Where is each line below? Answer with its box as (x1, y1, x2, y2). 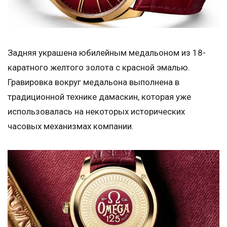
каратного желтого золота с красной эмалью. (8, 62, 190, 73)
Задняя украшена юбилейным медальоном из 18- (8, 48, 206, 58)
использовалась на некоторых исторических (8, 106, 185, 117)
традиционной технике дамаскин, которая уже (8, 92, 191, 102)
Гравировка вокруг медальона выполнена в (8, 77, 179, 88)
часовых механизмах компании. (8, 121, 134, 132)
